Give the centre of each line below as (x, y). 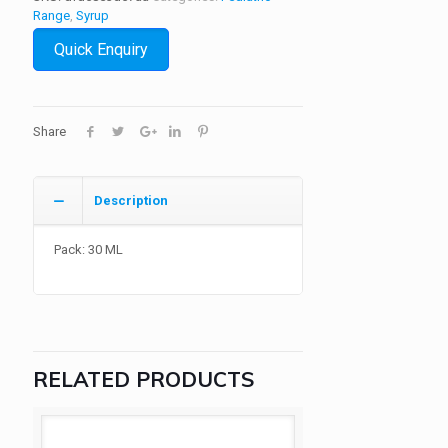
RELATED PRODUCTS (144, 379)
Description (131, 201)
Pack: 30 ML (88, 250)
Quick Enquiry (101, 50)
